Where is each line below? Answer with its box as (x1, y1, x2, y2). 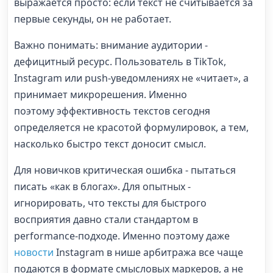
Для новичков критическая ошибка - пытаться (14, 163, 236, 177)
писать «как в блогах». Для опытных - (14, 179, 191, 193)
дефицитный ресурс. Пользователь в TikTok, (14, 54, 226, 68)
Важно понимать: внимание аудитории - (14, 38, 208, 52)
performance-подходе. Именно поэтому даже (14, 229, 230, 243)
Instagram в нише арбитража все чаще (56, 245, 243, 259)
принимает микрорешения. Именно (14, 87, 187, 101)
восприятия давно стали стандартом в (14, 212, 198, 226)
